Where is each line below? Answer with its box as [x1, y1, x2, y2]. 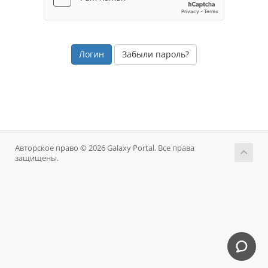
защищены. [15, 153, 59, 163]
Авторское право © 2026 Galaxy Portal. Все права [15, 143, 194, 153]
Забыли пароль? [122, 48, 189, 60]
